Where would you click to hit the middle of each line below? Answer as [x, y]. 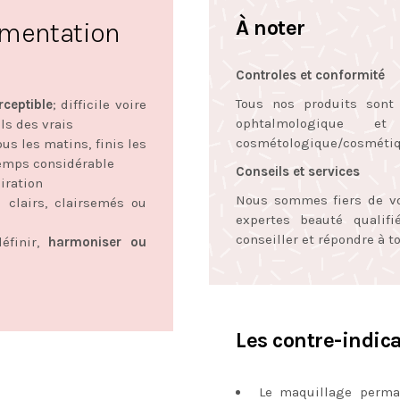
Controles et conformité [310, 75]
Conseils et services [298, 171]
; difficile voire [99, 104]
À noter [271, 27]
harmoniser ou [97, 242]
